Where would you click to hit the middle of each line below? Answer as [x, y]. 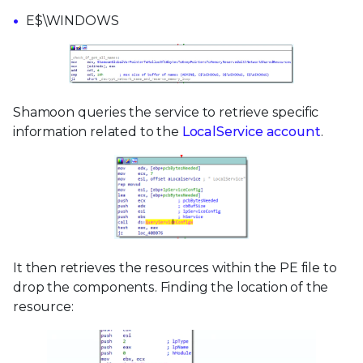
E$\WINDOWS [73, 20]
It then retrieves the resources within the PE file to [175, 268]
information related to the [98, 132]
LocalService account [251, 132]
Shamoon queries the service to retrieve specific [166, 113]
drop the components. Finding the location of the [171, 288]
